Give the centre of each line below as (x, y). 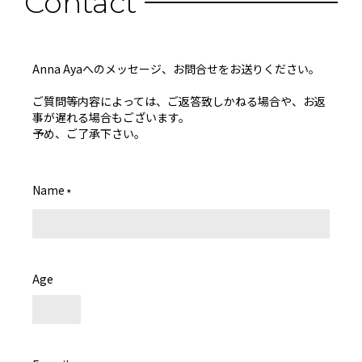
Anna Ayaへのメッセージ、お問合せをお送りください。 (176, 69)
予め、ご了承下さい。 (89, 134)
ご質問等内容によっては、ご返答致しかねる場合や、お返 (179, 101)
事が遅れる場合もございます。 (111, 118)
